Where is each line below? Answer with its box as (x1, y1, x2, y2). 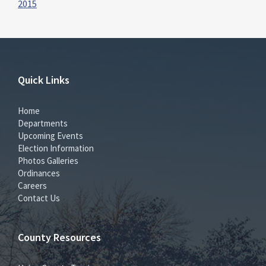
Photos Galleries (18, 154, 78, 166)
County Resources (18, 230, 101, 244)
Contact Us (18, 192, 60, 204)
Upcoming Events (18, 129, 83, 141)
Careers (18, 179, 47, 191)
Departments (18, 117, 68, 129)
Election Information (18, 142, 94, 154)
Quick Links (18, 72, 69, 87)
